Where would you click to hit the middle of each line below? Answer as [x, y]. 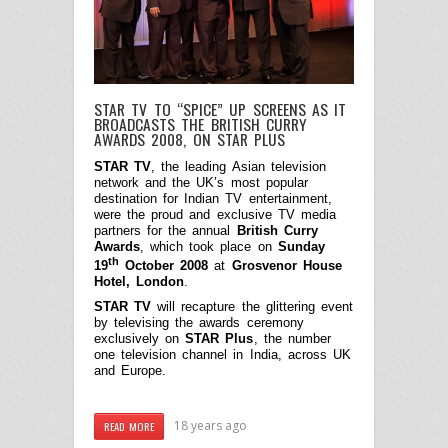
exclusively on [140, 339]
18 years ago [211, 425]
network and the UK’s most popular [201, 183]
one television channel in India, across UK [222, 355]
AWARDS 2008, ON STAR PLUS [190, 139]
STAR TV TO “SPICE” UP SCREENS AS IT [220, 109]
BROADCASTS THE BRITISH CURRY [201, 124]
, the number [292, 339]
